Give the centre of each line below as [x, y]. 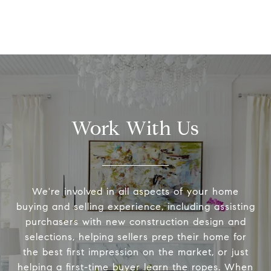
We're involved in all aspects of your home [135, 192]
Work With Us [135, 129]
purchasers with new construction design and [135, 222]
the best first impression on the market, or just [135, 252]
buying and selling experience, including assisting [135, 207]
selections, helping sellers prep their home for [135, 237]
